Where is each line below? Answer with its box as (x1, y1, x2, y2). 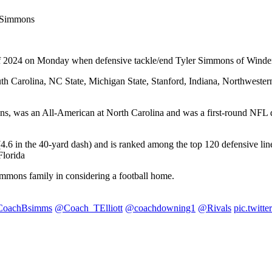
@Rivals (198, 202, 231, 213)
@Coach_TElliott (55, 202, 123, 213)
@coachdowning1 (125, 202, 195, 213)
